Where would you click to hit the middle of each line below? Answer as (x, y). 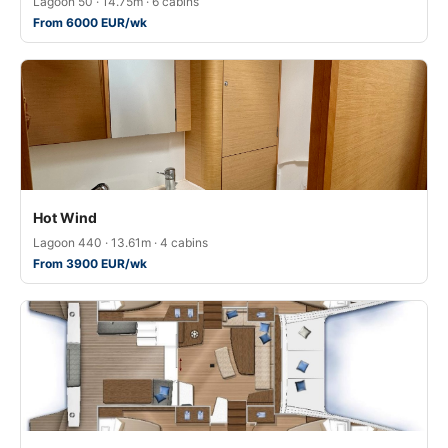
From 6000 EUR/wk (90, 22)
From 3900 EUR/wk (90, 263)
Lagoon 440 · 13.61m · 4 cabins (120, 242)
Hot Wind (65, 217)
